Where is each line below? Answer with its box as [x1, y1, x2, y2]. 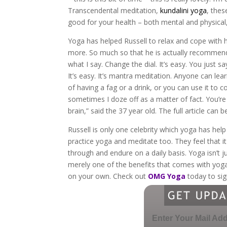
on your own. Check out [68, 171, 148, 181]
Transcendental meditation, [68, 6, 159, 15]
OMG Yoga [148, 171, 186, 181]
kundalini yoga [158, 6, 207, 15]
